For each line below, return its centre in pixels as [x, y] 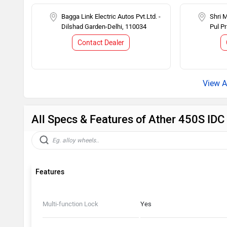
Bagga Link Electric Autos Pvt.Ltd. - [111, 16]
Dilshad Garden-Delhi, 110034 [104, 26]
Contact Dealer [101, 43]
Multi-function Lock [70, 204]
